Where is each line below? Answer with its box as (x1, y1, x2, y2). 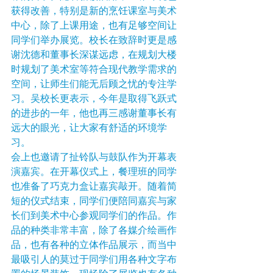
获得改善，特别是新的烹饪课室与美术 (11, 5, 177, 18)
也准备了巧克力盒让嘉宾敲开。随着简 (11, 181, 177, 193)
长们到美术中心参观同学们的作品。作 (11, 210, 177, 222)
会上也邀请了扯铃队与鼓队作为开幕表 (11, 152, 177, 164)
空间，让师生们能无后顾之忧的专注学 (11, 79, 177, 91)
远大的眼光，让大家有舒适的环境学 (11, 122, 167, 135)
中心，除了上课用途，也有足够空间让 (11, 20, 177, 32)
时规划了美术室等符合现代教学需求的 (11, 64, 177, 76)
